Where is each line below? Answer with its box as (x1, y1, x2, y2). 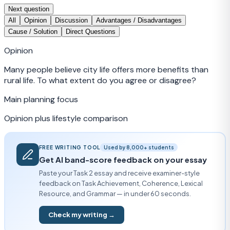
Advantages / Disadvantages (96, 16, 182, 25)
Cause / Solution (8, 28, 57, 36)
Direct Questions (66, 28, 116, 36)
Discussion (55, 16, 88, 25)
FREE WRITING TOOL (39, 144, 101, 150)
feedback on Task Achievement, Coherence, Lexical (39, 179, 203, 187)
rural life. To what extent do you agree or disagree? (4, 75, 196, 86)
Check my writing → (48, 210, 115, 219)
